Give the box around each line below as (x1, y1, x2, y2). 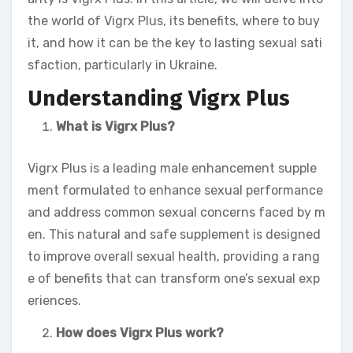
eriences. (28, 292, 81, 308)
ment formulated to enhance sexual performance (28, 182, 323, 198)
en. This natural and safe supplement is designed (28, 226, 321, 242)
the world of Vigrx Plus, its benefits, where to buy (28, 13, 320, 28)
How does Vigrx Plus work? (56, 325, 224, 340)
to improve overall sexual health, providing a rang (28, 248, 320, 264)
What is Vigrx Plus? (56, 118, 175, 134)
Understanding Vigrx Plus (28, 85, 290, 111)
